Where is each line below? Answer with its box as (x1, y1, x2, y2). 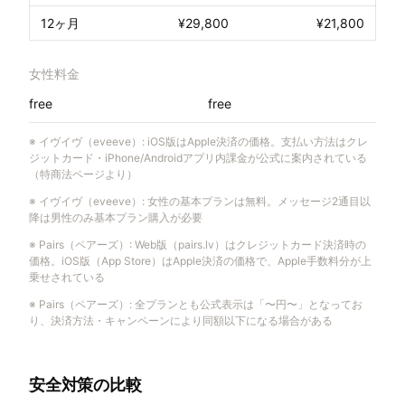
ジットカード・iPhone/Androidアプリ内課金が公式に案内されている (29, 151, 367, 165)
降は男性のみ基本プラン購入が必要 (29, 211, 202, 225)
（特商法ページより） (29, 167, 137, 182)
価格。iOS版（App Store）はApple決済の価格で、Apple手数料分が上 (29, 254, 372, 268)
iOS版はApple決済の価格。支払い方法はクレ (147, 135, 368, 149)
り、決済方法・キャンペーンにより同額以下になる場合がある (29, 314, 333, 328)
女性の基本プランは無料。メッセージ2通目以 (147, 194, 371, 209)
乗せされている (29, 270, 105, 285)
